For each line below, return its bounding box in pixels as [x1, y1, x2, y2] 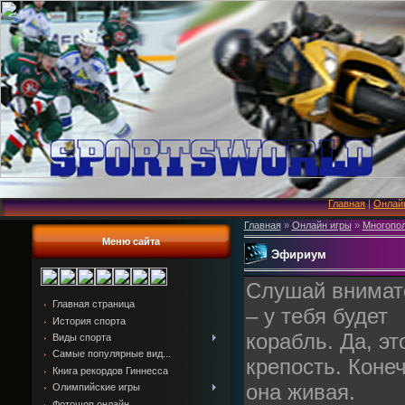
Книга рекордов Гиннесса [52, 364, 168, 376]
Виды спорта [52, 332, 111, 344]
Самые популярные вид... [52, 348, 171, 360]
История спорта [52, 315, 126, 326]
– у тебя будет [245, 304, 388, 329]
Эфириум [270, 247, 326, 261]
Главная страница [52, 298, 135, 310]
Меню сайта [101, 236, 160, 247]
